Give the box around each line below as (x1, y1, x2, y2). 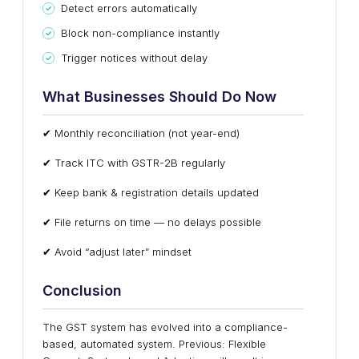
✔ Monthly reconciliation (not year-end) (42, 127, 240, 139)
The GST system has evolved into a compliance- (42, 321, 288, 333)
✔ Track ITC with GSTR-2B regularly (42, 156, 225, 169)
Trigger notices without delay (61, 51, 208, 64)
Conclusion (42, 282, 122, 299)
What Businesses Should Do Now (42, 88, 276, 105)
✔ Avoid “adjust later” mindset (42, 245, 192, 258)
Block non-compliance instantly (61, 26, 220, 39)
